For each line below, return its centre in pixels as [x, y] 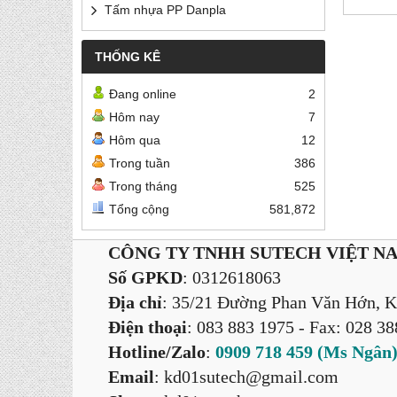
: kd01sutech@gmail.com [246, 377]
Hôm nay [134, 117]
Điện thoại [148, 327]
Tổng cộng [139, 209]
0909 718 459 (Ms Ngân [304, 352]
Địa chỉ [128, 302]
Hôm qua [135, 140]
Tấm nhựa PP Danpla [165, 10]
